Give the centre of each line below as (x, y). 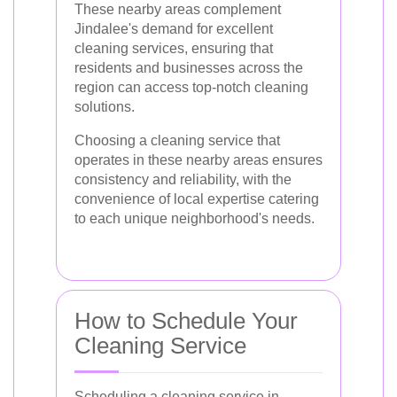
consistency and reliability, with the (183, 179)
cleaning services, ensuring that (174, 48)
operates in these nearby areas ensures (198, 160)
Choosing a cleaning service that (177, 140)
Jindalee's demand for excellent (174, 29)
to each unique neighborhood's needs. (195, 218)
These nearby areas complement (178, 9)
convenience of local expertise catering (197, 199)
